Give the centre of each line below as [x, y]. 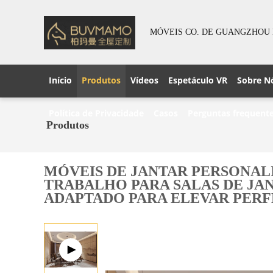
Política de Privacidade [96, 113]
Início [60, 80]
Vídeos [144, 80]
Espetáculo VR [198, 80]
